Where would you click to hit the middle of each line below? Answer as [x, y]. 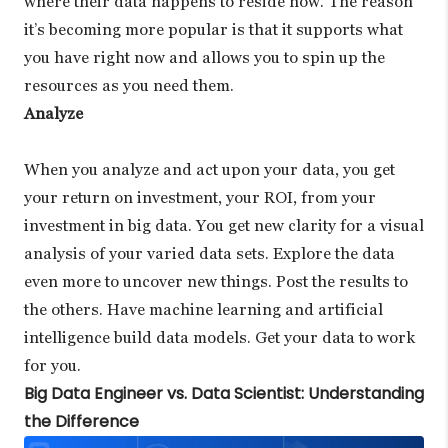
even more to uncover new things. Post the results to [216, 281]
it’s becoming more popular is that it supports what [213, 29]
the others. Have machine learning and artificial [203, 309]
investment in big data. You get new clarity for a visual [224, 225]
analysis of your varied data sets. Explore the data [209, 253]
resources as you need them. [129, 85]
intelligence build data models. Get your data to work [219, 337]
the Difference [81, 421]
